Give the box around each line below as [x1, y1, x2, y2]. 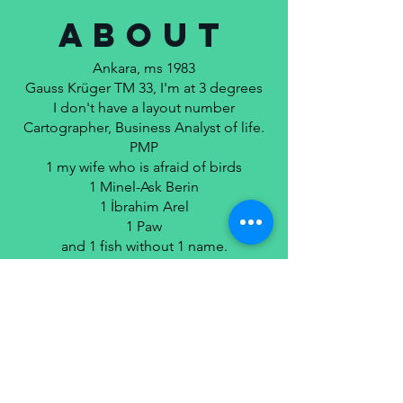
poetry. [121, 277, 166, 294]
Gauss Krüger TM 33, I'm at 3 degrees [25, 79, 263, 96]
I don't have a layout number [53, 99, 235, 116]
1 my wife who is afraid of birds [46, 158, 242, 175]
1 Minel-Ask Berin [89, 178, 199, 195]
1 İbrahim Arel [99, 198, 189, 215]
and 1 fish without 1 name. [60, 237, 228, 255]
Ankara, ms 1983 [93, 59, 195, 76]
